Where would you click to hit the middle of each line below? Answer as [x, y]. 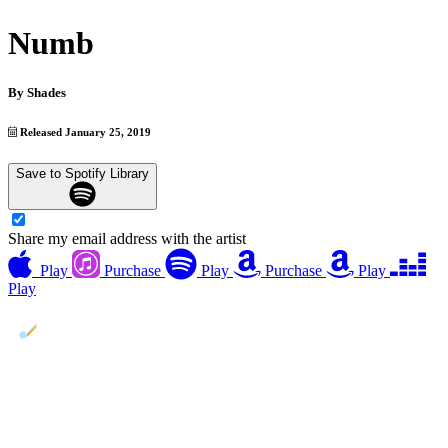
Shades [46, 92]
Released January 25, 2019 [84, 131]
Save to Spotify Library [82, 173]
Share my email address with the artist [127, 239]
